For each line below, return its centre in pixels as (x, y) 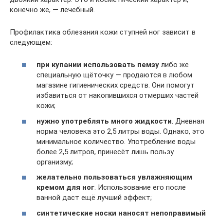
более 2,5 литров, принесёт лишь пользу (105, 152)
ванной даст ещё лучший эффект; (94, 198)
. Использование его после (140, 187)
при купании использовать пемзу (98, 65)
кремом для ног (65, 187)
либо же (174, 65)
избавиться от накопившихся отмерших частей (118, 95)
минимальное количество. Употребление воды (116, 141)
